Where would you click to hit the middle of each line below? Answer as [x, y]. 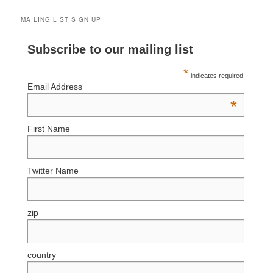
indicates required [216, 75]
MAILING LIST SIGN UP [61, 19]
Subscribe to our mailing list [111, 49]
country [42, 255]
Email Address [55, 86]
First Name [49, 128]
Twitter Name [53, 171]
